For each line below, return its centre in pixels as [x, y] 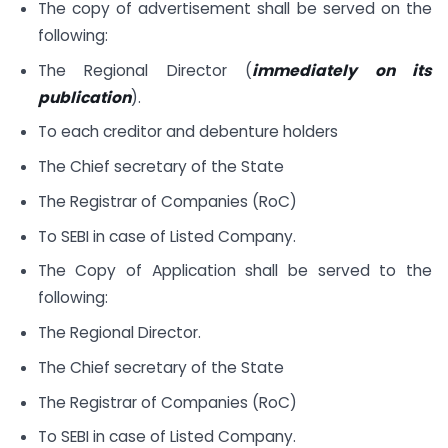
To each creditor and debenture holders [187, 132]
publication [84, 97]
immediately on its [342, 70]
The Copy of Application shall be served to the [234, 271]
